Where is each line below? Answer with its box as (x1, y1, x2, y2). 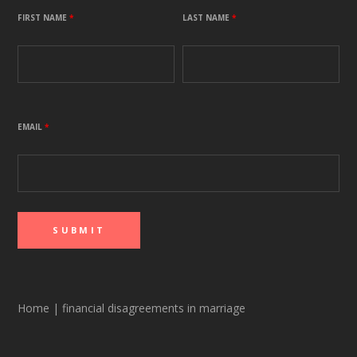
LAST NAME (182, 11, 233, 23)
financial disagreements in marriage (59, 300, 246, 316)
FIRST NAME (18, 11, 70, 23)
